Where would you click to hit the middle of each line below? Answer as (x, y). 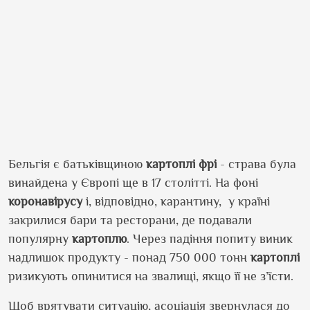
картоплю (99, 238)
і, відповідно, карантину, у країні (176, 201)
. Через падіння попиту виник (210, 238)
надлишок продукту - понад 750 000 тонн (129, 257)
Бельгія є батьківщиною (77, 164)
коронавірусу (45, 201)
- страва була (256, 164)
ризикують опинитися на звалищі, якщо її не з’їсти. (151, 276)
